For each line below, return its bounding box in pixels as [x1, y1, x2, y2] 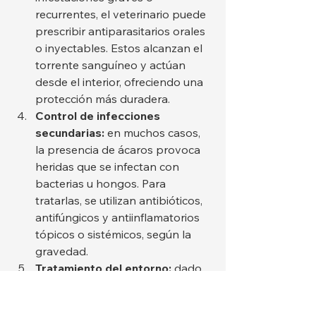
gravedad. [35, 244, 88, 259]
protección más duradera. [35, 92, 170, 107]
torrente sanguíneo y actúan [35, 58, 188, 73]
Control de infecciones [35, 109, 163, 123]
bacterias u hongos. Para [35, 176, 169, 191]
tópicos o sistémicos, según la [35, 227, 194, 242]
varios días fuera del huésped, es [35, 295, 209, 310]
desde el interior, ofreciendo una [35, 75, 206, 90]
